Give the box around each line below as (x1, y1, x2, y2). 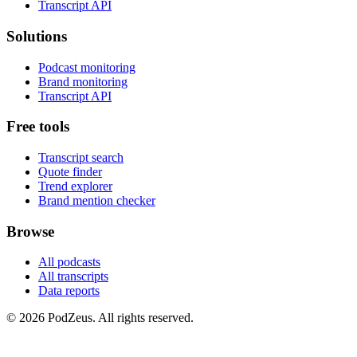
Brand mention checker (38, 194, 155, 207)
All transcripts (38, 269, 108, 284)
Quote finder (38, 165, 102, 178)
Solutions (6, 27, 67, 45)
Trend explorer (38, 179, 112, 193)
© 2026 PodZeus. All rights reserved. (6, 311, 194, 325)
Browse (6, 222, 54, 240)
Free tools (6, 118, 69, 135)
